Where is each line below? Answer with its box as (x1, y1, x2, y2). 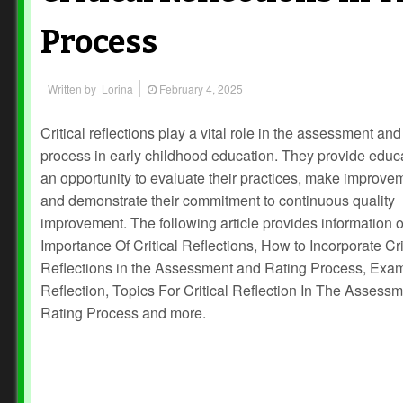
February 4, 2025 (157, 81, 243, 96)
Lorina (102, 81, 133, 96)
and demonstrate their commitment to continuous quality (40, 190, 395, 210)
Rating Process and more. (40, 302, 210, 323)
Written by (48, 81, 102, 96)
